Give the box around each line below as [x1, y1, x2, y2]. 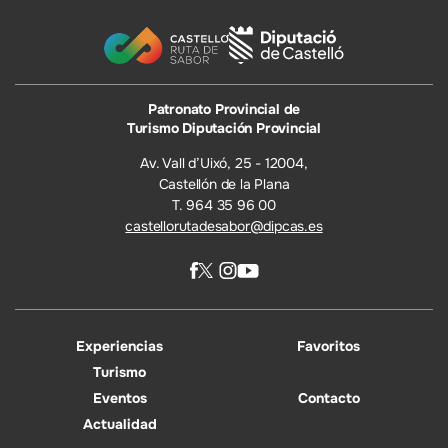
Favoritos [297, 337, 360, 356]
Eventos [92, 389, 147, 408]
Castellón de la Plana [158, 175, 290, 194]
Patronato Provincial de [147, 100, 301, 119]
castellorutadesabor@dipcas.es [125, 217, 323, 236]
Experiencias [76, 337, 163, 356]
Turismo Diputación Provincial [126, 119, 322, 138]
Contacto [297, 389, 360, 408]
